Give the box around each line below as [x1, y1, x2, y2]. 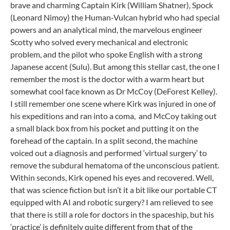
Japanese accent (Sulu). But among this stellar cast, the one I [10, 62, 220, 71]
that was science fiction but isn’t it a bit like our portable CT [10, 185, 217, 195]
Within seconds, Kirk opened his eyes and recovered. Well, [10, 172, 214, 182]
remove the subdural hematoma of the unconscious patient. [10, 160, 219, 170]
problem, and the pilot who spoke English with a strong [10, 49, 202, 59]
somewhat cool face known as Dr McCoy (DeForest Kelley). [10, 86, 217, 96]
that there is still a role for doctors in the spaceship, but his [10, 209, 214, 219]
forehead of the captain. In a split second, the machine [10, 136, 198, 145]
